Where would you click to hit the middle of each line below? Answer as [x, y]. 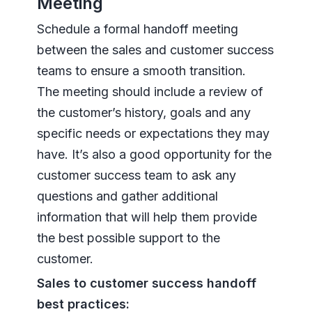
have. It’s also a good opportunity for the [154, 155]
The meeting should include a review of [150, 92]
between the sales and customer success [155, 50]
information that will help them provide [147, 217]
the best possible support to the [128, 238]
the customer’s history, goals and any [143, 113]
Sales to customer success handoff [146, 283]
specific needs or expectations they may [153, 134]
